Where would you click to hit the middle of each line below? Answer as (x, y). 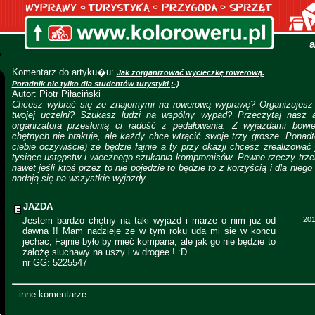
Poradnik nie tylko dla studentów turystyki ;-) (95, 84)
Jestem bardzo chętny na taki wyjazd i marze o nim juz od (149, 220)
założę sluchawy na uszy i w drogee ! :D (104, 252)
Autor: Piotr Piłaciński (56, 94)
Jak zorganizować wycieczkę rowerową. (190, 72)
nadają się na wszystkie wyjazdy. (79, 178)
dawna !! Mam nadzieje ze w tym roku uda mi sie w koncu (149, 231)
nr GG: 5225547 (54, 263)
